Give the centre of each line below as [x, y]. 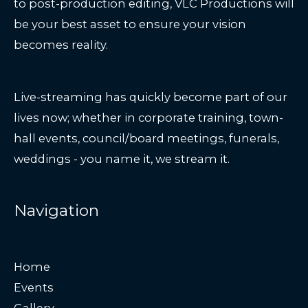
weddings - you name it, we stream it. [122, 159]
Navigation [56, 210]
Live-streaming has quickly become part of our [151, 97]
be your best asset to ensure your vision [130, 24]
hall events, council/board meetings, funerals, [146, 139]
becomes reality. [61, 45]
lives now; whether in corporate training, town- [148, 118]
